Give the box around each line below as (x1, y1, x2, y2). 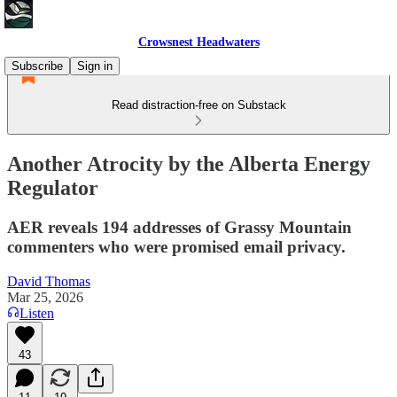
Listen (19, 305, 54, 321)
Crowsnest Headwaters (137, 35, 260, 49)
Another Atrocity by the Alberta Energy (7, 152, 370, 175)
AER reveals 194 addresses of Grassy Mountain (7, 217, 352, 237)
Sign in (77, 59, 113, 73)
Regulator (7, 175, 98, 199)
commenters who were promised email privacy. (7, 237, 346, 256)
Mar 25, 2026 (7, 289, 83, 305)
